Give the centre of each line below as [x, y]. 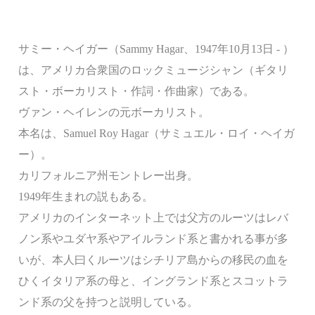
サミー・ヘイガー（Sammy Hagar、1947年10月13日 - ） [156, 49]
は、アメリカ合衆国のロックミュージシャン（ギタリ [153, 70]
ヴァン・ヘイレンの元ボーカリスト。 [114, 112]
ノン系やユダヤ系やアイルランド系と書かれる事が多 [153, 239]
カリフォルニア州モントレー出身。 [108, 175]
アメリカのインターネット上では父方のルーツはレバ [153, 218]
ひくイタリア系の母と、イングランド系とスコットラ [153, 281]
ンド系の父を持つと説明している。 [108, 302]
